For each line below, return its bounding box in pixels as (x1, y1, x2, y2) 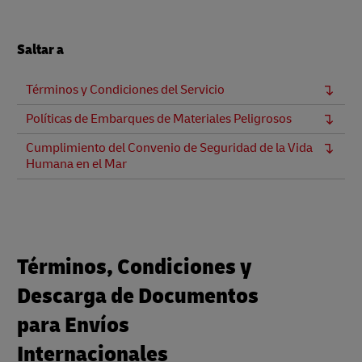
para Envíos (17, 311, 129, 339)
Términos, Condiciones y (17, 253, 252, 281)
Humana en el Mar (26, 156, 127, 172)
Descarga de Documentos (17, 282, 259, 310)
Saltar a (17, 40, 64, 59)
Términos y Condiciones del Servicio (26, 82, 225, 98)
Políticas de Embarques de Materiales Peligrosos (26, 111, 292, 127)
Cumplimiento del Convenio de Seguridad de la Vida (26, 140, 313, 156)
